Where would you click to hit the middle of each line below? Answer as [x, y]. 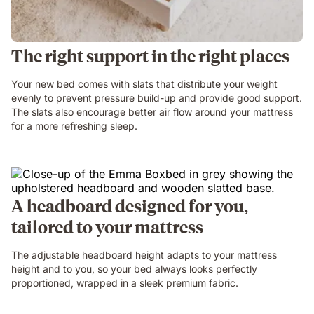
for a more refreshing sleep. [74, 126]
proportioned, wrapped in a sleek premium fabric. [125, 283]
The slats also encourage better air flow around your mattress [152, 112]
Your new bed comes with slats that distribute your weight [144, 84]
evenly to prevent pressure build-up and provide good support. [157, 98]
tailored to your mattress [107, 226]
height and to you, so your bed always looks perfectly [134, 269]
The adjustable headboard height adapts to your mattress [144, 255]
